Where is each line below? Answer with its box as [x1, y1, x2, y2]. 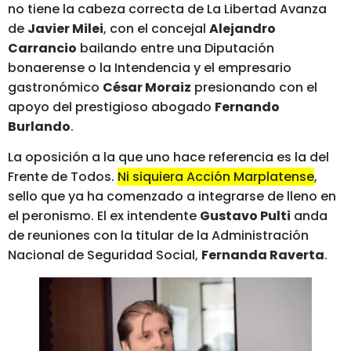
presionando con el [191, 78, 317, 96]
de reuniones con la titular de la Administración [8, 226, 309, 245]
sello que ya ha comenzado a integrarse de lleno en [8, 187, 336, 206]
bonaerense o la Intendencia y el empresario [8, 58, 291, 77]
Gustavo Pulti [200, 207, 291, 226]
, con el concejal [103, 19, 209, 38]
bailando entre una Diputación [77, 38, 274, 57]
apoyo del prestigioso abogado [8, 97, 215, 116]
